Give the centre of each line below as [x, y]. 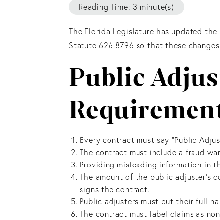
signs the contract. [115, 189]
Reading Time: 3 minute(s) [126, 7]
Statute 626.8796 [101, 45]
